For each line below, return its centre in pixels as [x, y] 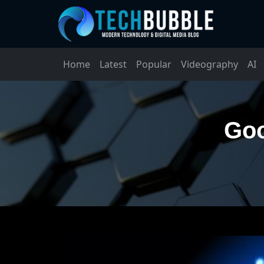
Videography [209, 64]
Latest [113, 64]
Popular [154, 64]
